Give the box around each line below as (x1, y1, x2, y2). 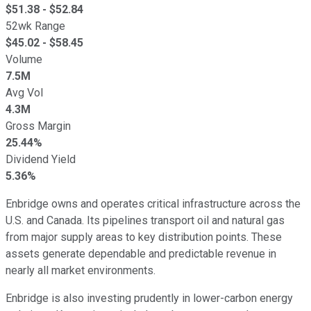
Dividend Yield (6, 152, 76, 166)
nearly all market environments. (6, 263, 158, 277)
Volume (6, 52, 42, 66)
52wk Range (6, 19, 65, 33)
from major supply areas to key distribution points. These (6, 230, 282, 244)
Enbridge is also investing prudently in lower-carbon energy (6, 291, 293, 305)
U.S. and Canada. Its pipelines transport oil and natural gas (6, 213, 285, 227)
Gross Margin (6, 119, 71, 133)
